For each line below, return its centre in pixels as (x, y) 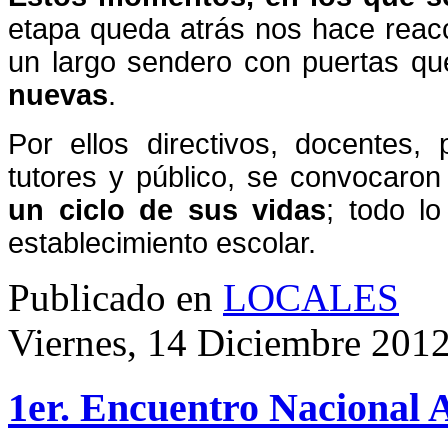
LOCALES (311, 298)
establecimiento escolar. (162, 243)
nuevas (58, 95)
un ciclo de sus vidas (167, 210)
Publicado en (110, 298)
